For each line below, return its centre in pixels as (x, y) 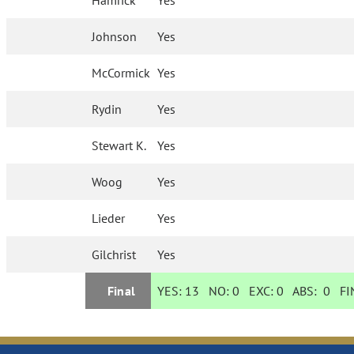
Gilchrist (114, 255)
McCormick (121, 73)
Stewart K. (119, 146)
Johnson (115, 37)
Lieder (109, 218)
